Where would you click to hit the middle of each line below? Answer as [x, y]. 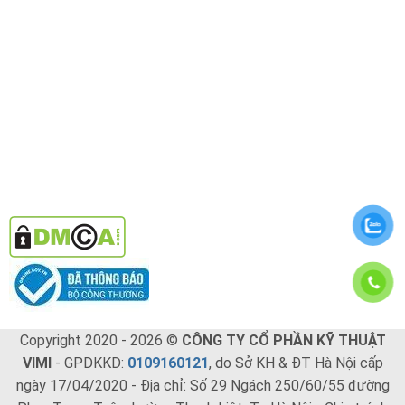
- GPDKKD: [89, 363]
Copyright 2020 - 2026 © [100, 341]
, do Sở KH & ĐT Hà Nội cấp [296, 363]
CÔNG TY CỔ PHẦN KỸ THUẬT [283, 341]
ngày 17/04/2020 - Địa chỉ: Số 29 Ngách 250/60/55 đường [202, 386]
